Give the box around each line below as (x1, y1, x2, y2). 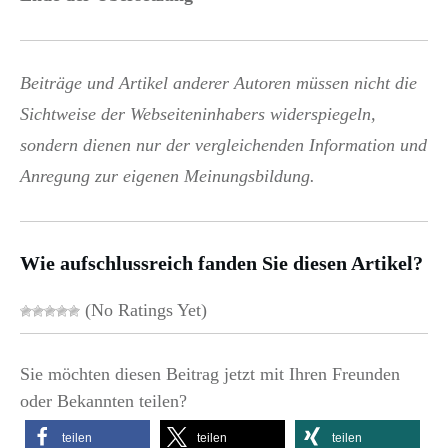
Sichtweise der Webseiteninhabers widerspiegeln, (20, 103, 376, 124)
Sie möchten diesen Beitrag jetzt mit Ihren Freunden (20, 363, 400, 384)
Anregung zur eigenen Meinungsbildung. (20, 165, 315, 186)
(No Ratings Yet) (80, 299, 207, 320)
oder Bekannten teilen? (20, 390, 187, 411)
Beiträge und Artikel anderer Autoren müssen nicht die (20, 72, 417, 93)
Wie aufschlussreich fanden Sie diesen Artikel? (20, 251, 423, 274)
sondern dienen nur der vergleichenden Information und (20, 134, 427, 155)
